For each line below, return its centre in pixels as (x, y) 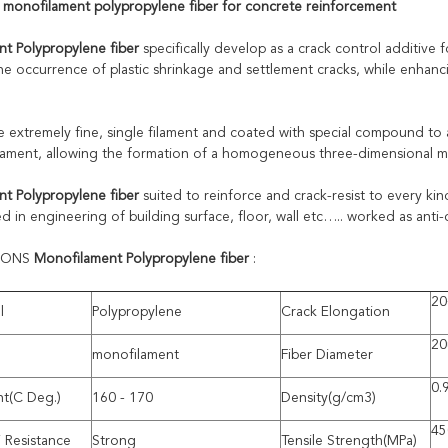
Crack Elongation (335, 312)
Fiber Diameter (327, 355)
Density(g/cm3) (328, 398)
